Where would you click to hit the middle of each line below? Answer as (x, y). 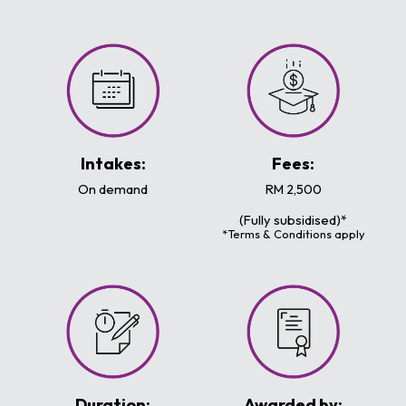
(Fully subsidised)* (293, 219)
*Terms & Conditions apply (293, 233)
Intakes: (113, 163)
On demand (113, 188)
